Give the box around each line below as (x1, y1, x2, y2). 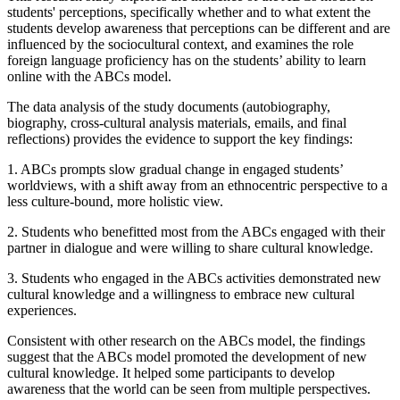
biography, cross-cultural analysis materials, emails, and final (7, 114, 346, 130)
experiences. (7, 302, 77, 318)
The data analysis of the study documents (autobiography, (7, 98, 330, 114)
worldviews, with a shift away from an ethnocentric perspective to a (7, 177, 387, 193)
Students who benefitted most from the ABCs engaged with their (21, 223, 385, 239)
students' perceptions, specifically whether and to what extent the (7, 4, 371, 20)
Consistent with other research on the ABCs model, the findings (7, 332, 365, 348)
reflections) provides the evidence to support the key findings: (7, 130, 353, 146)
